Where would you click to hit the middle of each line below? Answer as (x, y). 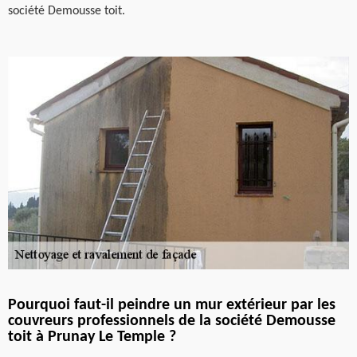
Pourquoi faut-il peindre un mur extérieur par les (172, 305)
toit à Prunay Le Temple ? (92, 337)
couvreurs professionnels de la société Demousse (172, 321)
